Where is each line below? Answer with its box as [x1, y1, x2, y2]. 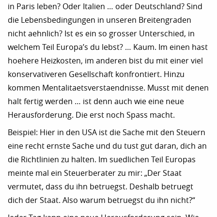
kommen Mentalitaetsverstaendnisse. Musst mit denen [8, 83, 209, 93]
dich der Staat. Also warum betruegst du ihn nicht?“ [8, 195, 195, 205]
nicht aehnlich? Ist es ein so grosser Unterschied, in [8, 29, 195, 38]
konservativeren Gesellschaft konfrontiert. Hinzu [8, 69, 185, 79]
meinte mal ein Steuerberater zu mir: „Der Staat [8, 168, 182, 178]
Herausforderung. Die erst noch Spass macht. [8, 110, 175, 120]
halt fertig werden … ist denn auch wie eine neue [8, 96, 184, 106]
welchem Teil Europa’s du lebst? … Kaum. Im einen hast [8, 42, 208, 52]
